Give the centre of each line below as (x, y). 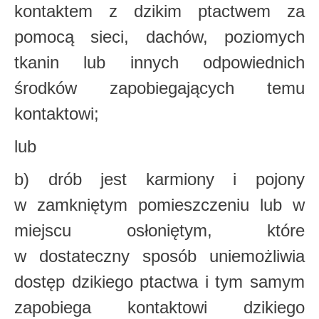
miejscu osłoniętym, (141, 230)
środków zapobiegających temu (159, 88)
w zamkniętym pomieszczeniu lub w (159, 205)
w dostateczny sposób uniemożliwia (159, 256)
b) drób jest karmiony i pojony (159, 179)
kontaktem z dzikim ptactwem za (159, 11)
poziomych (265, 37)
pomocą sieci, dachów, (119, 37)
